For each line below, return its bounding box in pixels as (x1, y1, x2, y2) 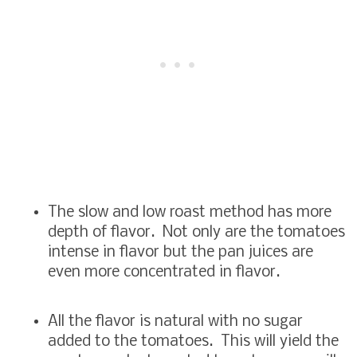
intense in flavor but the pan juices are (48, 244, 313, 261)
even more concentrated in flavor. (48, 264, 288, 280)
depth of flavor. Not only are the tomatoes (48, 224, 345, 241)
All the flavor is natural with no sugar (48, 313, 303, 330)
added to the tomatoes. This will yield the (48, 333, 339, 350)
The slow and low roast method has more (48, 204, 331, 221)
